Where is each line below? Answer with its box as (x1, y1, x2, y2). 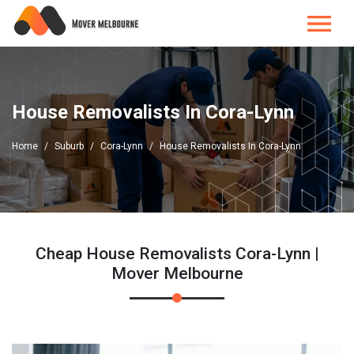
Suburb (55, 141, 84, 152)
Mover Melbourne (111, 264, 243, 283)
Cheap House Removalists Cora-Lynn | (35, 244, 319, 263)
